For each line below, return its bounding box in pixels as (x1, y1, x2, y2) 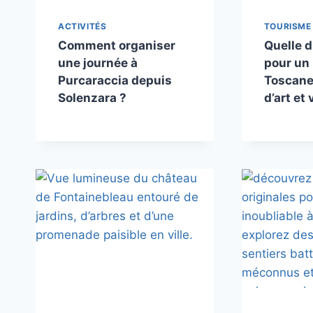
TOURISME (263, 21, 312, 32)
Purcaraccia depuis (58, 73, 172, 88)
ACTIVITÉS (58, 21, 107, 32)
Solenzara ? (58, 91, 126, 105)
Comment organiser (58, 38, 175, 53)
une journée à (58, 56, 138, 71)
